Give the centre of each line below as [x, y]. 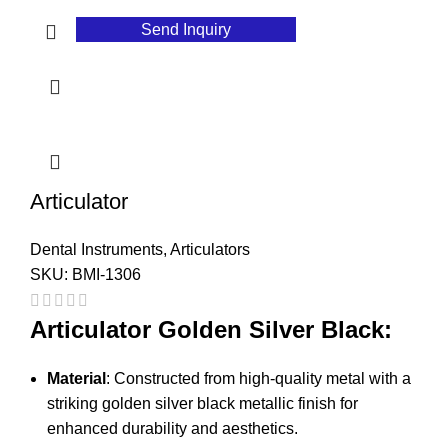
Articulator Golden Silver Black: [211, 330]
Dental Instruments [96, 249]
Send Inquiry [186, 29]
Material [76, 379]
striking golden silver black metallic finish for [202, 404]
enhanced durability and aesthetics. [172, 429]
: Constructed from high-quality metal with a [258, 379]
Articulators [210, 249]
